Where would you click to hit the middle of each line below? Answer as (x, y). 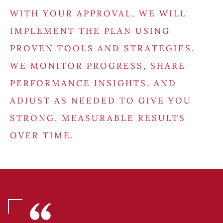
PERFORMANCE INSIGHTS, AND (93, 83)
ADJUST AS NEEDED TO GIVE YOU (101, 101)
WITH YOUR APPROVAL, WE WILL (98, 14)
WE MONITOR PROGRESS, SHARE (98, 66)
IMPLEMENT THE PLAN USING (90, 31)
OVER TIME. (42, 136)
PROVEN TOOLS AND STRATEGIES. (103, 49)
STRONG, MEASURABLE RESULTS (98, 118)
